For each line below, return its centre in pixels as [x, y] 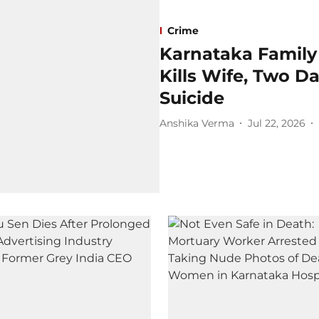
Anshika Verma [197, 123]
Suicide [192, 98]
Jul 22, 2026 [277, 123]
